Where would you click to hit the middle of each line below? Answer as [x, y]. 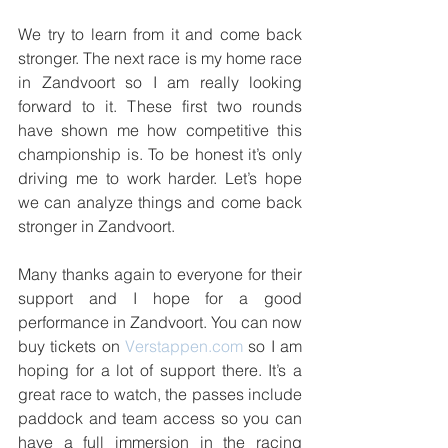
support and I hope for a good [160, 297]
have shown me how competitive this [160, 129]
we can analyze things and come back [160, 201]
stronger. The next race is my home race [160, 57]
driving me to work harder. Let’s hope [160, 177]
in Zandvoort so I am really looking [160, 81]
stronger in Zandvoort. [96, 225]
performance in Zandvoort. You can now [160, 321]
